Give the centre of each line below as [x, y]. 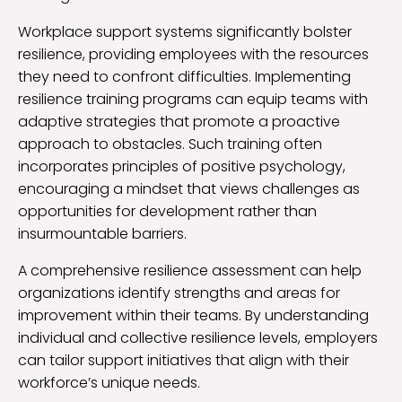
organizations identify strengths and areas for [179, 293]
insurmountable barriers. [102, 234]
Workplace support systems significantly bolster [185, 32]
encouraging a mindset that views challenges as [189, 189]
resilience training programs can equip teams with [193, 100]
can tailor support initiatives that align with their [184, 361]
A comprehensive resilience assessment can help [190, 271]
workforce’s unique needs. [109, 383]
